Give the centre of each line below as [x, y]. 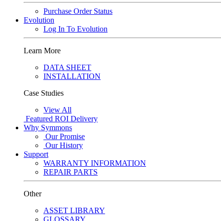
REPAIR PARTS [71, 172]
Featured [40, 119]
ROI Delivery [76, 119]
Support [36, 154]
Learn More [42, 51]
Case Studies [44, 93]
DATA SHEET [67, 67]
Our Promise [65, 136]
